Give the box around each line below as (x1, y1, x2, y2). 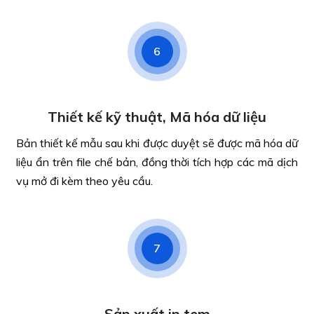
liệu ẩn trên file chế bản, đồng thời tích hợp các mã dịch (16, 155, 298, 169)
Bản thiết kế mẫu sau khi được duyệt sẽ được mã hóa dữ (16, 136, 298, 150)
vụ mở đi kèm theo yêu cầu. (16, 174, 153, 188)
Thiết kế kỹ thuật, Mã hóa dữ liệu (48, 108, 266, 125)
